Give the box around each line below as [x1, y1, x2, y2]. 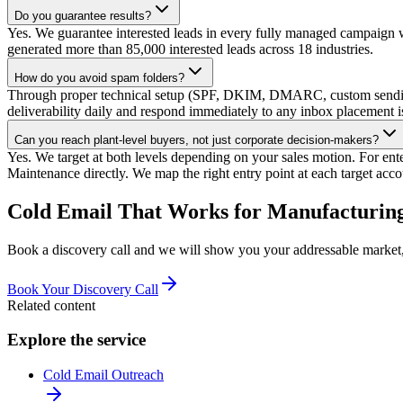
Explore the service [7, 330, 146, 350]
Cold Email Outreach [43, 367, 164, 383]
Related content [7, 297, 95, 313]
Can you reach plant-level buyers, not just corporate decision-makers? [14, 132, 379, 147]
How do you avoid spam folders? [14, 70, 184, 85]
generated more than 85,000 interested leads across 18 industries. [7, 40, 373, 57]
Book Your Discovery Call [7, 281, 158, 297]
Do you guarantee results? [14, 8, 151, 22]
